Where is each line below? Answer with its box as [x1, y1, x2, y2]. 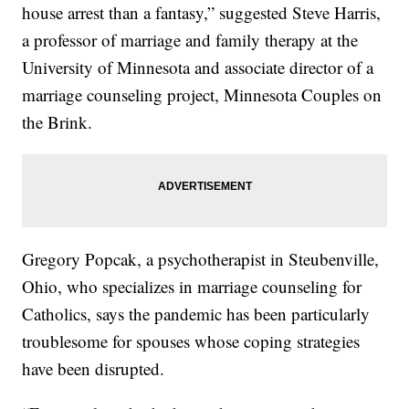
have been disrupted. [22, 357, 165, 381]
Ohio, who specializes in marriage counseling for [22, 275, 362, 299]
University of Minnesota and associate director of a [22, 56, 374, 79]
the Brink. [22, 110, 93, 134]
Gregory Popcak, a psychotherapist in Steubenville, [22, 247, 380, 271]
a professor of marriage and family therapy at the [22, 28, 359, 52]
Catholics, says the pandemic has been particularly [22, 302, 371, 326]
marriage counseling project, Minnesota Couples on [22, 83, 383, 107]
